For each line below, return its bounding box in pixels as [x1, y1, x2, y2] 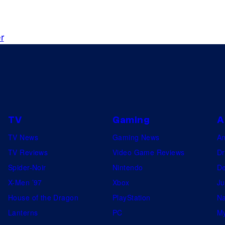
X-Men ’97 [8, 177, 42, 187]
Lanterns [8, 207, 38, 217]
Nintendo [113, 162, 143, 172]
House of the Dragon [8, 192, 78, 202]
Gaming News [113, 132, 160, 142]
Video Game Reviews [113, 147, 185, 157]
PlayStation [113, 192, 151, 202]
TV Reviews [8, 147, 48, 157]
